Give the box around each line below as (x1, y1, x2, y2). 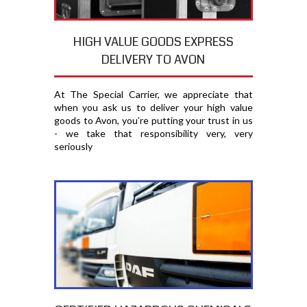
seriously (53, 140, 93, 152)
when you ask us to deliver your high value (53, 101, 253, 113)
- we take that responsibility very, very (53, 127, 253, 139)
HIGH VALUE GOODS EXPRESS (73, 32, 234, 51)
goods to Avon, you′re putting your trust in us (53, 114, 253, 126)
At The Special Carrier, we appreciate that (53, 88, 253, 100)
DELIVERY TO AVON (101, 50, 206, 69)
